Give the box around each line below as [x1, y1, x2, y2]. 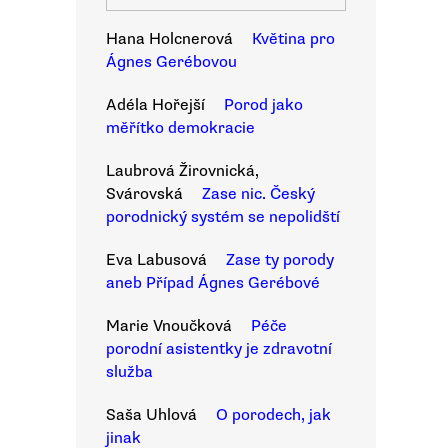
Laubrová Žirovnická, [106, 161, 259, 181]
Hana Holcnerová [106, 29, 233, 49]
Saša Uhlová [106, 405, 197, 425]
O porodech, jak [216, 405, 331, 425]
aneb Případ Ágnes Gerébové [106, 273, 320, 293]
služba [106, 362, 153, 382]
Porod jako [224, 95, 303, 115]
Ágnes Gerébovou [106, 52, 237, 72]
